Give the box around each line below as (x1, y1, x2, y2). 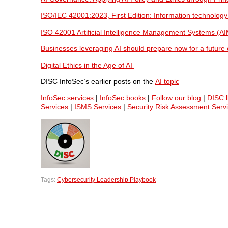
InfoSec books (100, 94, 146, 102)
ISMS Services (74, 103, 121, 111)
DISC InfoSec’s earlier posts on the (41, 77, 155, 85)
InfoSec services (41, 94, 94, 102)
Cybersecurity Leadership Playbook (57, 176, 156, 183)
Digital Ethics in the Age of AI (41, 61, 134, 69)
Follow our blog (152, 94, 201, 102)
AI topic (155, 77, 179, 85)
